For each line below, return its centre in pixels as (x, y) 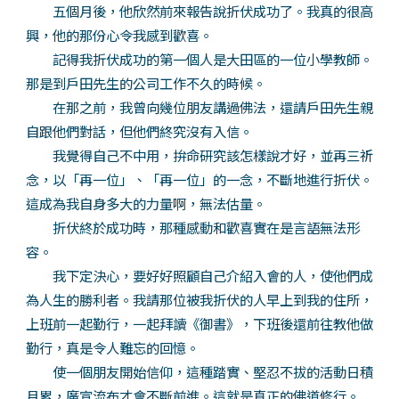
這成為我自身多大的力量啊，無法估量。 (146, 203)
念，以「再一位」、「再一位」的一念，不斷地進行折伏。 (199, 179)
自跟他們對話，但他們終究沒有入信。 (139, 130)
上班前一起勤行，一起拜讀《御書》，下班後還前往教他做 (199, 323)
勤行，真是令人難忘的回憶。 (112, 347)
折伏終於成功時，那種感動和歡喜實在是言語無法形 (192, 227)
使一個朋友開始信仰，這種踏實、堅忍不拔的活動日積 (199, 371)
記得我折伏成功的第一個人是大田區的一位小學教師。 (199, 58)
